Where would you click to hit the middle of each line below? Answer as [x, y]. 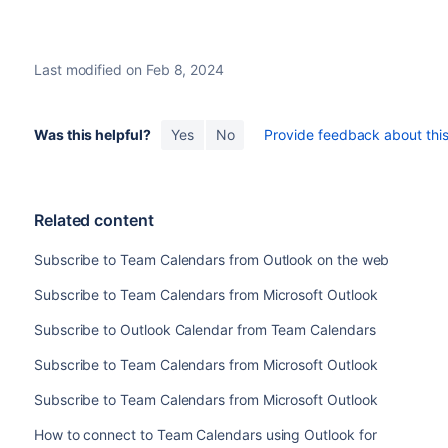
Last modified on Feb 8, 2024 [129, 69]
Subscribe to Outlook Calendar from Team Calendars [204, 329]
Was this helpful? [92, 134]
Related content [93, 220]
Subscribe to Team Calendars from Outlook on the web [211, 259]
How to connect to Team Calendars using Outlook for [205, 434]
